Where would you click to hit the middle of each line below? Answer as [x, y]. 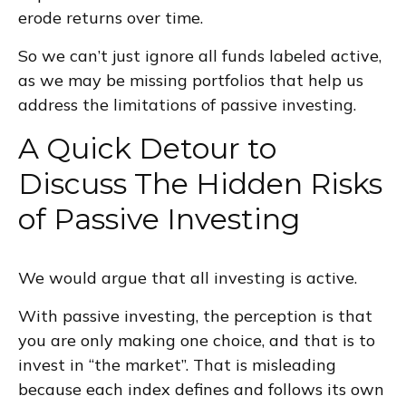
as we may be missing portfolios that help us [191, 80]
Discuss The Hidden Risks [200, 183]
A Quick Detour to [147, 148]
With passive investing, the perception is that [195, 315]
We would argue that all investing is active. [188, 277]
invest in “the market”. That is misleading [177, 364]
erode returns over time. [111, 17]
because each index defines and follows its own [201, 389]
